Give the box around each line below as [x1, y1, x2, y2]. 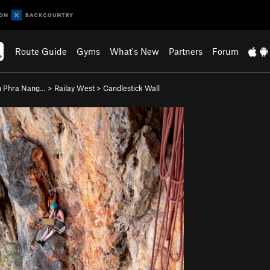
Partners [169, 46, 203, 57]
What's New [110, 46, 160, 57]
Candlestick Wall [103, 83, 160, 93]
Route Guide [15, 46, 67, 57]
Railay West [54, 83, 95, 93]
